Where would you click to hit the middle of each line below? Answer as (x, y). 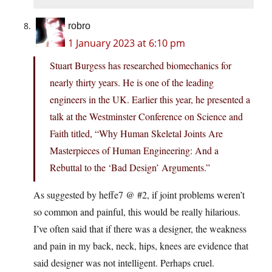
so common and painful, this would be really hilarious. (137, 212)
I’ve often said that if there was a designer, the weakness (140, 229)
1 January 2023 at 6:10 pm (127, 43)
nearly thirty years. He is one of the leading (132, 83)
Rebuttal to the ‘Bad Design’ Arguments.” (130, 168)
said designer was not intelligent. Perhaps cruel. (124, 263)
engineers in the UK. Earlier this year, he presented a (150, 100)
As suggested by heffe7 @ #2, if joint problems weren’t (139, 195)
